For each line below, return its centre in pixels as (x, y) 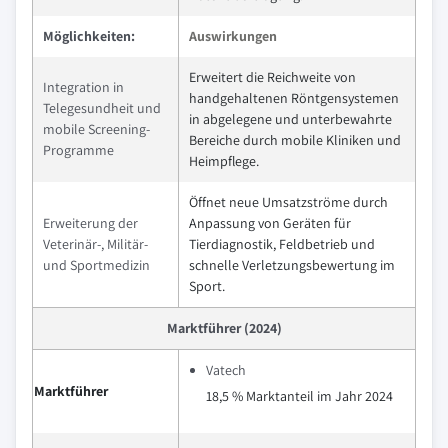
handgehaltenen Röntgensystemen (294, 98)
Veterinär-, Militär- (95, 244)
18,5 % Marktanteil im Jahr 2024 (299, 396)
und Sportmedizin (96, 265)
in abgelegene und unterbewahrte (290, 119)
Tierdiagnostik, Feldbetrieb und (282, 244)
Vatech (226, 370)
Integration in (83, 87)
